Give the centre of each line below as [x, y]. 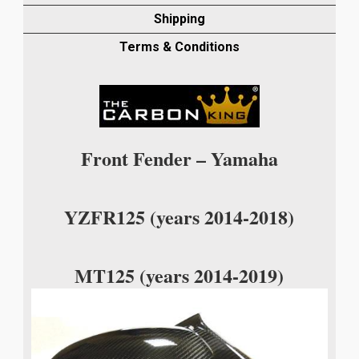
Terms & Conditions [179, 47]
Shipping [179, 19]
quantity [46, 86]
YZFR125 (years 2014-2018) [179, 217]
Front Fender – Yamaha [179, 159]
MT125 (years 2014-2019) [179, 276]
